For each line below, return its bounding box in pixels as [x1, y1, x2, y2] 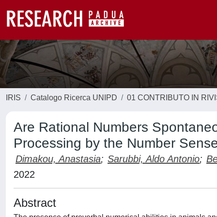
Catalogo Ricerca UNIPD [31, 93, 117, 102]
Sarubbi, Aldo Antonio [108, 154, 200, 164]
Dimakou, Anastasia [15, 154, 101, 164]
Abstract [14, 196, 56, 209]
